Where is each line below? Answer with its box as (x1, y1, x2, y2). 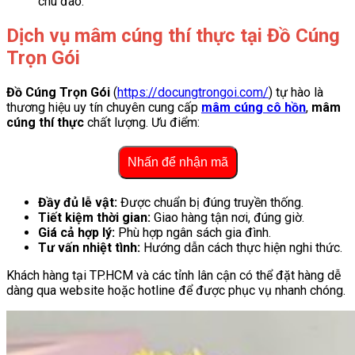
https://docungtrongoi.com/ (117, 84, 269, 100)
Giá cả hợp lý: (38, 224, 115, 240)
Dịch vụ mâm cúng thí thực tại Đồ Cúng (6, 24, 340, 47)
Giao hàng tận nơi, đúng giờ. (151, 209, 304, 225)
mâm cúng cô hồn (201, 99, 306, 115)
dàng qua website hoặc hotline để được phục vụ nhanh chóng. (6, 282, 345, 298)
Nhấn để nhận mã (127, 155, 228, 169)
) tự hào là (269, 84, 323, 100)
